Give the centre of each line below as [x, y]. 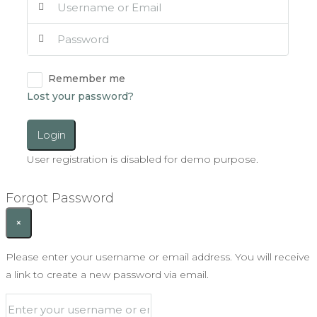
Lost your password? [80, 96]
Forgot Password [60, 198]
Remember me [87, 78]
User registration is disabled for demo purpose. [143, 159]
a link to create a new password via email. [107, 274]
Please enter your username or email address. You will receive [158, 257]
